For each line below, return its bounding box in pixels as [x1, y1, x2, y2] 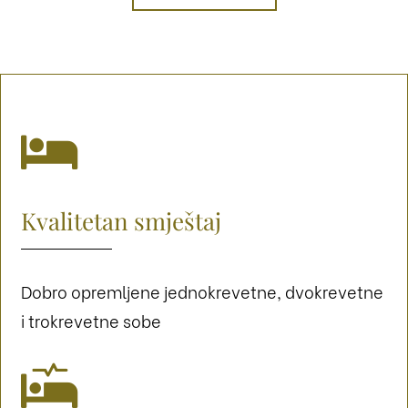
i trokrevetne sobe [21, 308, 162, 333]
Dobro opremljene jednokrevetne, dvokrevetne [21, 279, 384, 304]
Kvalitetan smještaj [21, 205, 222, 238]
